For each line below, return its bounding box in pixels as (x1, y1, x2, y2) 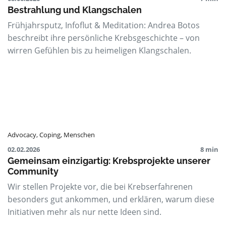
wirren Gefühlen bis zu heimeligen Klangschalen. (8, 44, 191, 56)
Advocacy (8, 130, 36, 139)
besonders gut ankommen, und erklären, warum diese (8, 193, 214, 205)
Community (8, 165, 59, 177)
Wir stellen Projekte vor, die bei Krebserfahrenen (8, 181, 193, 192)
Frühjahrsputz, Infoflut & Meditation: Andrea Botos (8, 19, 200, 31)
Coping (39, 130, 61, 139)
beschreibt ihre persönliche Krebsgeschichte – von (8, 32, 200, 43)
